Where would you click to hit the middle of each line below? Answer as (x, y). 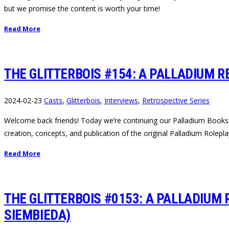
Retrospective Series (176, 100)
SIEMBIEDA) (37, 215)
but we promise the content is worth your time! (82, 8)
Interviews (121, 100)
